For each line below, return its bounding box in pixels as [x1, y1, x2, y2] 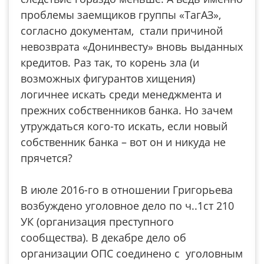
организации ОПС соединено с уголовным [21, 246, 243, 260]
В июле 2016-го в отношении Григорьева [21, 183, 233, 197]
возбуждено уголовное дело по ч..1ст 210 [21, 199, 234, 213]
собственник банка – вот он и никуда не [21, 135, 226, 149]
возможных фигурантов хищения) [21, 71, 195, 85]
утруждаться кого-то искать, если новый [21, 119, 227, 133]
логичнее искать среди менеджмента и [21, 87, 222, 101]
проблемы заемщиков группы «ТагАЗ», [21, 8, 221, 22]
